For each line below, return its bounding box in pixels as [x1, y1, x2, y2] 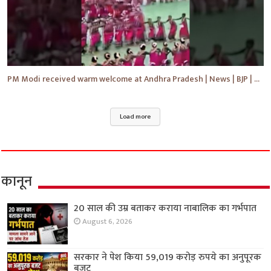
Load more [120, 111, 151, 122]
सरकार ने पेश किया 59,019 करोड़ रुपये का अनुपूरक [74, 249, 262, 266]
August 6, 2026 [82, 215, 133, 228]
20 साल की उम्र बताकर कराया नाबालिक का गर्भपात [74, 200, 257, 217]
